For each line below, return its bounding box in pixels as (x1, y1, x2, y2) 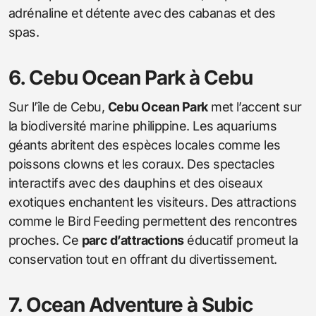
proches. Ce (8, 232, 82, 248)
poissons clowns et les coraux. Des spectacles (8, 156, 275, 171)
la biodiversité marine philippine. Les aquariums (8, 118, 277, 133)
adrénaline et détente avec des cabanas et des (8, 5, 276, 20)
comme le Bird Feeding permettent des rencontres (8, 213, 298, 229)
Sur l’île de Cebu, (8, 99, 108, 114)
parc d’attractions (81, 232, 184, 248)
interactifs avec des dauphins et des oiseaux (8, 175, 263, 190)
